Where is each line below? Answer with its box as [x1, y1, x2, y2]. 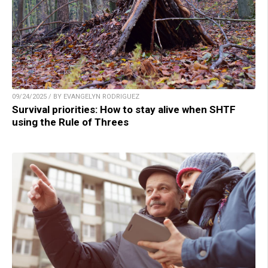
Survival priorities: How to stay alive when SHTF [12, 103, 236, 115]
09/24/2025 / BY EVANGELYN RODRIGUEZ [12, 92, 139, 100]
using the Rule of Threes [12, 115, 129, 128]
